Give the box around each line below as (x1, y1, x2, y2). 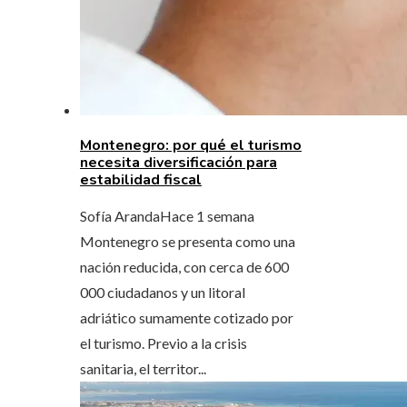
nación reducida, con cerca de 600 (80, 257, 289, 275)
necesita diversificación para (80, 152, 277, 173)
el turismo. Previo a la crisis (80, 333, 247, 352)
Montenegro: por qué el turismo (80, 134, 302, 155)
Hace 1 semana (160, 206, 254, 224)
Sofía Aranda (80, 206, 160, 224)
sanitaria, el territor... (80, 359, 206, 377)
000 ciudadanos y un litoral (80, 283, 245, 301)
